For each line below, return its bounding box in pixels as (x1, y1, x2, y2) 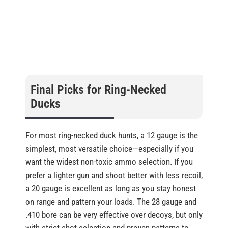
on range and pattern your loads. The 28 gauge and (25, 196, 196, 207)
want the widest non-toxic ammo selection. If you (25, 157, 193, 167)
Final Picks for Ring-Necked (31, 82, 166, 97)
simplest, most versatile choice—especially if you (25, 144, 193, 154)
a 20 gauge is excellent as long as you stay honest (25, 183, 196, 194)
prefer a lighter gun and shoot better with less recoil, (25, 170, 203, 181)
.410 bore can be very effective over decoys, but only (25, 210, 203, 220)
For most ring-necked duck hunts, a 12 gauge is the (25, 130, 198, 141)
